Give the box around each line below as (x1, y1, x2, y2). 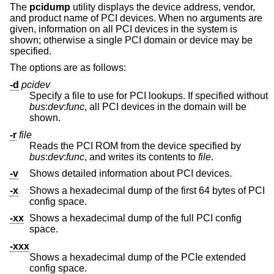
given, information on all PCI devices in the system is (10, 23, 237, 34)
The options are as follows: (10, 62, 126, 73)
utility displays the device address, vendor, (70, 1, 255, 12)
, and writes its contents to (89, 151, 198, 162)
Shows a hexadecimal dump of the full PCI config (29, 213, 242, 224)
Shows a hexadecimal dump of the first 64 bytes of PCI (29, 185, 265, 196)
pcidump (29, 1, 70, 12)
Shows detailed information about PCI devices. (29, 168, 232, 179)
